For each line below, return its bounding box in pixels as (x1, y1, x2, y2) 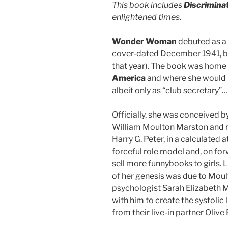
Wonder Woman (112, 36, 177, 46)
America (112, 73, 146, 83)
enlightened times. (112, 12, 181, 22)
